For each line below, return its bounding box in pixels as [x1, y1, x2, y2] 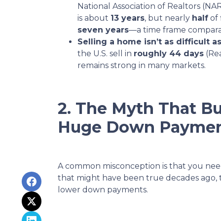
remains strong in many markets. [77, 61, 206, 70]
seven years [77, 25, 129, 35]
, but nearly [145, 13, 192, 23]
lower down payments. [58, 185, 148, 194]
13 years [110, 13, 145, 23]
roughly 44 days [134, 49, 204, 58]
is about [77, 13, 110, 23]
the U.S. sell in [77, 49, 134, 58]
